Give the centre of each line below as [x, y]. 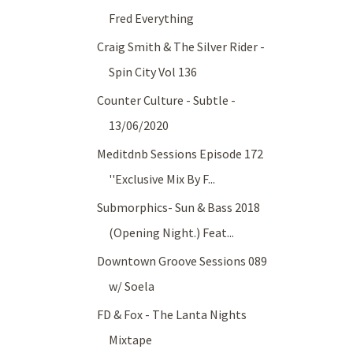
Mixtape [131, 340]
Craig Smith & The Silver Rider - [181, 47]
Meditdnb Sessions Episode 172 [180, 154]
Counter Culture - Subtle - [167, 100]
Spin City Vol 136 [153, 72]
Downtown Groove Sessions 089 [182, 261]
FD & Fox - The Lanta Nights [172, 315]
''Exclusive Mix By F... [162, 179]
